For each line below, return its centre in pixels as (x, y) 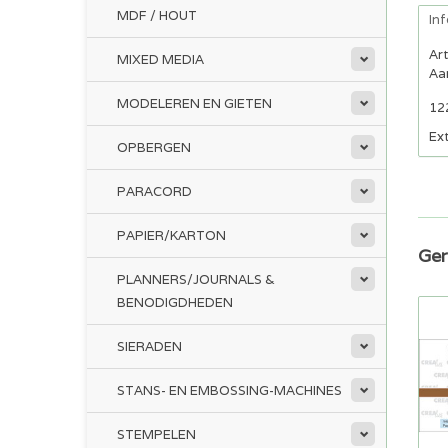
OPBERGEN (154, 147)
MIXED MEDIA (160, 59)
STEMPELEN (156, 434)
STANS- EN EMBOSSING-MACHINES (229, 390)
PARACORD (154, 191)
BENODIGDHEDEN (175, 302)
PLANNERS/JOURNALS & (196, 279)
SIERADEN (149, 346)
